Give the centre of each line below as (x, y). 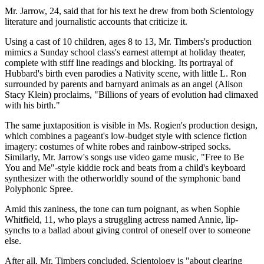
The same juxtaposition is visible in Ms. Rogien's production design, (131, 125)
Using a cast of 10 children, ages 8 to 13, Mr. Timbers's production (128, 41)
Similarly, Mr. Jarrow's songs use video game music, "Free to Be (124, 157)
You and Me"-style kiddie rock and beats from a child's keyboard (125, 167)
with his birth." (32, 105)
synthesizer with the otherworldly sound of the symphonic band (123, 178)
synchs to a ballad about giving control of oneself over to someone (128, 230)
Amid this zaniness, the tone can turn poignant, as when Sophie (122, 209)
